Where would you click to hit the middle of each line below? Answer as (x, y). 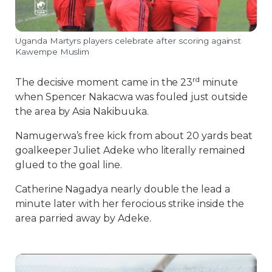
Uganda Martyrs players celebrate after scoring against (128, 41)
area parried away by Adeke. (83, 219)
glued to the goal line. (69, 165)
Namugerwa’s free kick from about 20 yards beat (134, 136)
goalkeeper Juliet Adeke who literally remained (130, 151)
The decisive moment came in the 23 (104, 83)
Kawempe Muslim (53, 52)
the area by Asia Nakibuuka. (82, 112)
